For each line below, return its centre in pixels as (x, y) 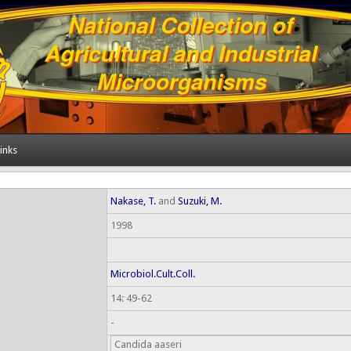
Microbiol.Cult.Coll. (152, 274)
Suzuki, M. (199, 201)
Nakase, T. (133, 201)
